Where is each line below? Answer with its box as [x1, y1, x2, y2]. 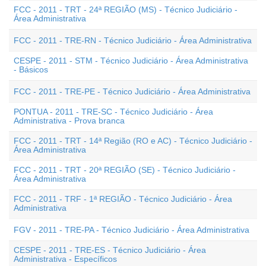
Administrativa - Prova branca [14, 116, 125, 125]
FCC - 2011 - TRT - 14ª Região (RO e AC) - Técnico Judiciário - [14, 136, 252, 145]
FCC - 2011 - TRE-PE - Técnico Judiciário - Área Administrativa [14, 87, 251, 96]
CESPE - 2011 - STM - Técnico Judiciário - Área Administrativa [14, 56, 248, 65]
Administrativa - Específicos [14, 254, 117, 264]
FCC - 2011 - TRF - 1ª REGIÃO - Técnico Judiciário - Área [14, 194, 232, 204]
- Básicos [14, 65, 48, 74]
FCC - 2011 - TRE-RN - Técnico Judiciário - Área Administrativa [14, 36, 252, 45]
